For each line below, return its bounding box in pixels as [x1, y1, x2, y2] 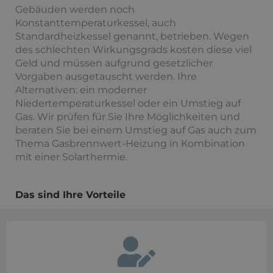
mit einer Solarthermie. [15, 151, 127, 163]
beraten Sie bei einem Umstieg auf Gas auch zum [15, 124, 257, 136]
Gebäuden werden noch [15, 4, 135, 16]
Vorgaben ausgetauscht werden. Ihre [15, 71, 197, 83]
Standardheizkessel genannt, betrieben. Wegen [15, 30, 249, 43]
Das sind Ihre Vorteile [15, 189, 126, 201]
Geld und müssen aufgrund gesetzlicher [15, 57, 213, 69]
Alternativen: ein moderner [15, 84, 147, 96]
